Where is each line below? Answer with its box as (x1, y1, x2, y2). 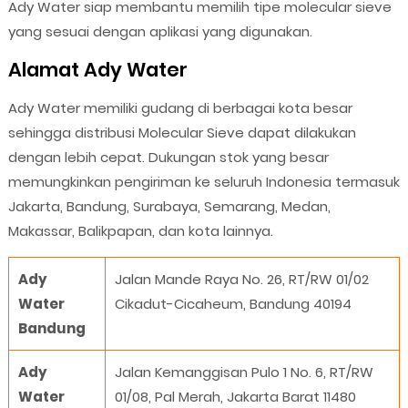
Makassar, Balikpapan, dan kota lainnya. (7, 221, 273, 241)
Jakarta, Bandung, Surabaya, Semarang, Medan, (7, 197, 331, 217)
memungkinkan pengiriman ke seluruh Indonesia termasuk (7, 172, 400, 192)
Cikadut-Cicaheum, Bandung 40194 (114, 294, 352, 314)
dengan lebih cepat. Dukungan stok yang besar (7, 148, 329, 168)
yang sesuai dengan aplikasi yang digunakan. (7, 22, 312, 42)
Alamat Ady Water (7, 56, 188, 84)
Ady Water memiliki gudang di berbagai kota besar (7, 98, 352, 118)
